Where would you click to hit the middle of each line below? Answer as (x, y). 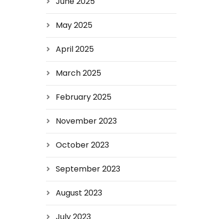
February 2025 (83, 97)
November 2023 (86, 121)
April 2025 (75, 49)
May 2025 (74, 25)
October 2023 (82, 145)
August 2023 (79, 193)
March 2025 (78, 73)
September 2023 (88, 169)
